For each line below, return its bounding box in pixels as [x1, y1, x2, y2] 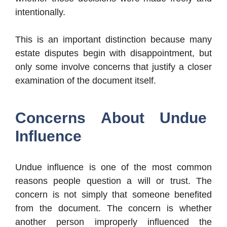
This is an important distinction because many [15, 34, 212, 45]
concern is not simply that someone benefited [15, 190, 212, 200]
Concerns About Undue [15, 109, 207, 127]
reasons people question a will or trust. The [15, 176, 212, 186]
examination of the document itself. [15, 75, 156, 86]
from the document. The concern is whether [15, 203, 212, 214]
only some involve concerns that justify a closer [15, 62, 212, 72]
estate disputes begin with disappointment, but [15, 48, 212, 59]
